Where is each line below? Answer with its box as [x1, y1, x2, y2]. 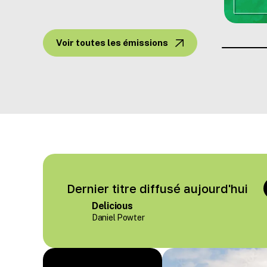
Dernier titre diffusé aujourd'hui [67, 179, 248, 194]
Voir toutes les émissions [56, 38, 168, 48]
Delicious [92, 198, 133, 210]
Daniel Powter [92, 211, 145, 221]
